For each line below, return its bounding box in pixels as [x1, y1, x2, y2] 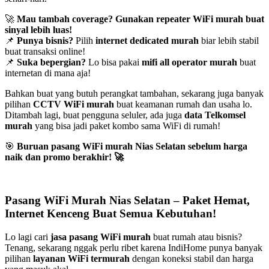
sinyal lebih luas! [5, 24, 72, 35]
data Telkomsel [184, 109, 246, 120]
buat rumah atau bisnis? [151, 232, 242, 243]
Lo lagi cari [5, 232, 50, 243]
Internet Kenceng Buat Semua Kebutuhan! [5, 207, 216, 220]
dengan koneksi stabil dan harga [130, 253, 253, 264]
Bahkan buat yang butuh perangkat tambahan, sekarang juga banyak [5, 88, 264, 98]
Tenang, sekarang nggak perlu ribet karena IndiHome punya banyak [5, 243, 262, 253]
